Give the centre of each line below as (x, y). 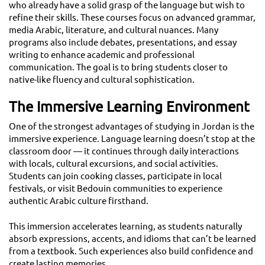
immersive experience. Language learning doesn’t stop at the (132, 139)
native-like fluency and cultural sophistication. (102, 80)
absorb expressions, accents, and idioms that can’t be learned (132, 239)
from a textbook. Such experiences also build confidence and (131, 251)
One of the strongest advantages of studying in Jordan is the (132, 127)
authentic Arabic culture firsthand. (79, 201)
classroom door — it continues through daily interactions (124, 151)
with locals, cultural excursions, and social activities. (114, 164)
